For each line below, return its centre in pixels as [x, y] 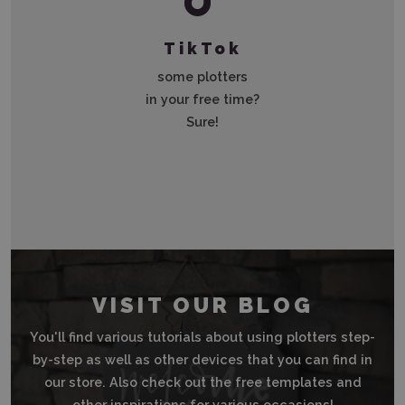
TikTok [202, 49]
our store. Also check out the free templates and [202, 381]
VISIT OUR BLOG [202, 305]
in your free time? [202, 99]
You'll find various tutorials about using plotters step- [202, 336]
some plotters [202, 77]
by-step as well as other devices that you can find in [202, 359]
